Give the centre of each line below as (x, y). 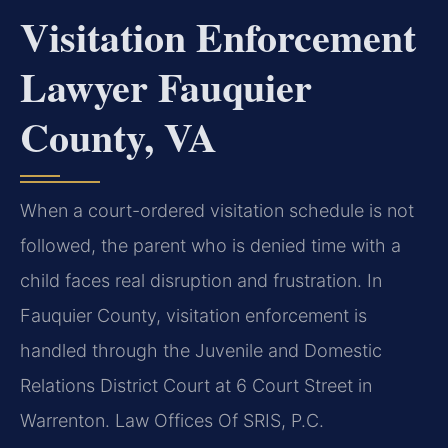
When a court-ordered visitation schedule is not (217, 211)
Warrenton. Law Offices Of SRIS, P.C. (172, 421)
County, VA (118, 137)
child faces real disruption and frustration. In (201, 281)
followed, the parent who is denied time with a (210, 246)
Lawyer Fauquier (166, 87)
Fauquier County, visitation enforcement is (193, 316)
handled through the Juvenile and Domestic (201, 351)
